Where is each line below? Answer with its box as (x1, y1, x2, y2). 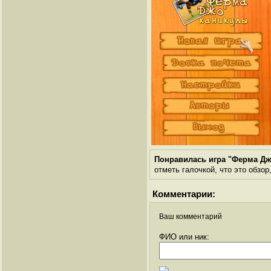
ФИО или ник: (159, 232, 209, 242)
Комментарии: (152, 189, 215, 200)
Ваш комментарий (159, 212, 222, 221)
